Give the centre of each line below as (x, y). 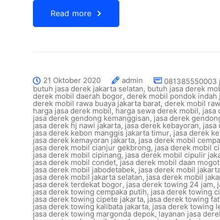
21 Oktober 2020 (72, 80)
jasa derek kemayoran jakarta (84, 140)
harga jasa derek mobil (72, 111)
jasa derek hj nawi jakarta (77, 125)
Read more (71, 13)
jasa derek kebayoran (162, 125)
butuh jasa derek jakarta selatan (88, 89)
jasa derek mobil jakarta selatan (88, 177)
